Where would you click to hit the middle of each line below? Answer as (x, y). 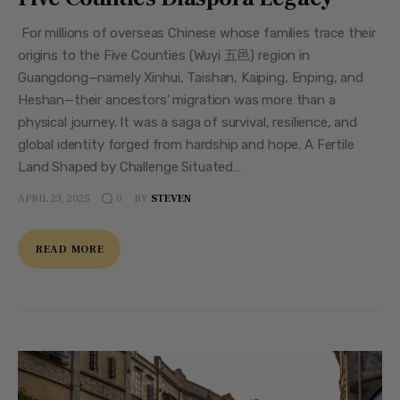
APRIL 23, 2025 (54, 198)
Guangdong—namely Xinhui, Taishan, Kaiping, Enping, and (191, 78)
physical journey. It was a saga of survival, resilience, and (188, 123)
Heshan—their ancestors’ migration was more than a (177, 100)
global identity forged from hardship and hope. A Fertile (186, 145)
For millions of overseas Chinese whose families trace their (197, 33)
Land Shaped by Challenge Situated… (129, 167)
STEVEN (171, 198)
